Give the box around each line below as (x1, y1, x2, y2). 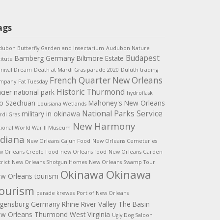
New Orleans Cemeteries (92, 137, 157, 144)
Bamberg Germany (14, 53, 75, 63)
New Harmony (72, 119, 135, 132)
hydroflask (126, 89, 153, 96)
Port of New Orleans (76, 189, 129, 196)
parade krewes (36, 189, 75, 196)
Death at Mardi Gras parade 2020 (33, 66, 119, 73)
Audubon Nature (106, 44, 150, 52)
